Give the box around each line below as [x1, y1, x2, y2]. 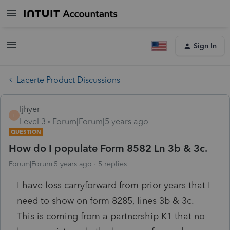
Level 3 [20, 116, 46, 126]
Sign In [194, 42, 217, 50]
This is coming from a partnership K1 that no [17, 210, 205, 222]
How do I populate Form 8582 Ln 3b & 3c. [9, 142, 207, 155]
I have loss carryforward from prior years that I [17, 179, 210, 191]
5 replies [98, 159, 127, 168]
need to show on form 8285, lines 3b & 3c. [17, 195, 197, 206]
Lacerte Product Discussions [16, 74, 120, 85]
